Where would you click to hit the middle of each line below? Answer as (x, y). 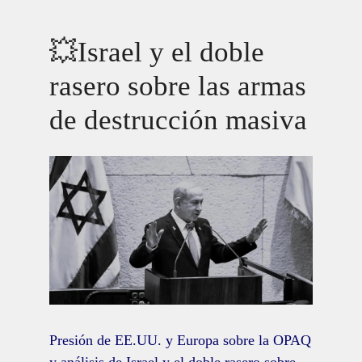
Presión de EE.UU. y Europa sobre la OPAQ (180, 341)
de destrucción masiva (178, 120)
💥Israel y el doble (156, 52)
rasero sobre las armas (177, 86)
